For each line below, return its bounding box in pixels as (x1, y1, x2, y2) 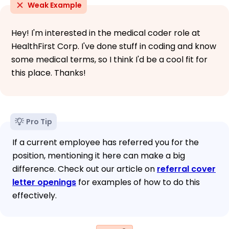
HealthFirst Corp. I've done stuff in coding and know (11, 40, 216, 52)
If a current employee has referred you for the (12, 136, 199, 148)
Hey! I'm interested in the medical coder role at (11, 27, 200, 39)
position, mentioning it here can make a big (12, 149, 185, 162)
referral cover (157, 163, 216, 175)
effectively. (12, 189, 57, 201)
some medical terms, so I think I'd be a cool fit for (11, 53, 208, 65)
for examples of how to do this (76, 176, 200, 188)
